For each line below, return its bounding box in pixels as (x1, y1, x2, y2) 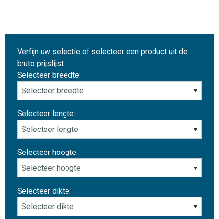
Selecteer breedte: (17, 70, 81, 80)
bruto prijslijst (17, 58, 64, 68)
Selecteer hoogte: (17, 147, 78, 157)
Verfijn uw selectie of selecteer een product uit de (17, 46, 188, 56)
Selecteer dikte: (17, 186, 71, 196)
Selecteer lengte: (17, 109, 75, 118)
